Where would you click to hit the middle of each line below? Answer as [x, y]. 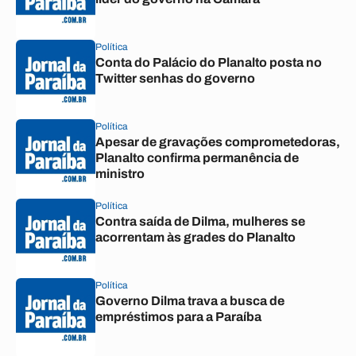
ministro [120, 174]
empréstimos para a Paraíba [178, 317]
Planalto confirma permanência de [197, 158]
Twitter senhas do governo [175, 78]
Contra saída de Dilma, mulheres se [200, 221]
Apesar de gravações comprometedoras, [218, 142]
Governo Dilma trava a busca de [190, 301]
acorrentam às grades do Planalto [195, 237]
